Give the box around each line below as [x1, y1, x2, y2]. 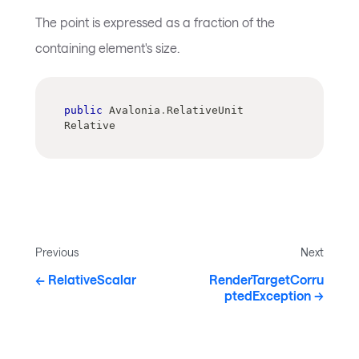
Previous [35, 245, 79, 260]
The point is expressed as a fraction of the [35, 14, 275, 30]
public [64, 104, 103, 117]
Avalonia [103, 104, 160, 117]
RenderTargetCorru [209, 272, 324, 288]
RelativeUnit [167, 104, 244, 117]
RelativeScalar [48, 272, 136, 288]
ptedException [224, 288, 311, 304]
